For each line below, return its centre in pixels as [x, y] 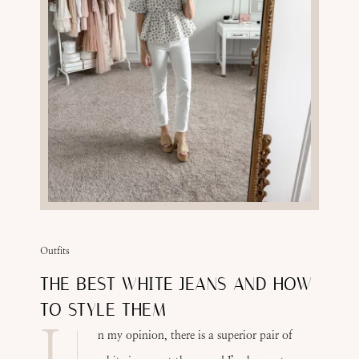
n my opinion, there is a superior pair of [195, 335]
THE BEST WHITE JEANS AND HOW [176, 284]
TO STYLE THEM [103, 310]
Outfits [55, 250]
